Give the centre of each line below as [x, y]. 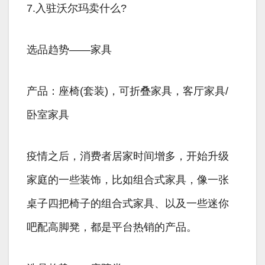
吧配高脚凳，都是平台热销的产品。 [112, 227]
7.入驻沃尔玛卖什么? [77, 9]
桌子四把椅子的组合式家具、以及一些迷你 [128, 204]
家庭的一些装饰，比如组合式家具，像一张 [128, 180]
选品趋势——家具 [69, 50]
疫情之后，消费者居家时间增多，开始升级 [128, 156]
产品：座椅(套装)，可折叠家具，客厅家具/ [127, 91]
